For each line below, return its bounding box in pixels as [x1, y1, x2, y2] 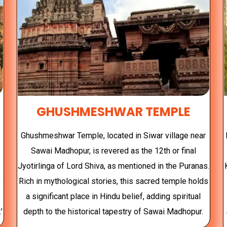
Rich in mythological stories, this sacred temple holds [18, 176, 208, 186]
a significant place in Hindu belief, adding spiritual [26, 191, 201, 201]
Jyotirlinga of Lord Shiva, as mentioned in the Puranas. [17, 161, 209, 171]
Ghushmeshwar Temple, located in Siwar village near [21, 130, 206, 140]
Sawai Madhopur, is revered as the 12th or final [30, 145, 196, 156]
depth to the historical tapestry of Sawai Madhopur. [23, 206, 204, 216]
